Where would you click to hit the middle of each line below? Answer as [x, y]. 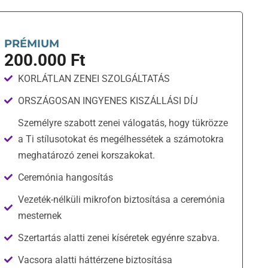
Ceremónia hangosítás [65, 177]
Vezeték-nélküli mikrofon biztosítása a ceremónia [121, 199]
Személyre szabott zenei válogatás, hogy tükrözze [123, 123]
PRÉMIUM [32, 43]
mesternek [39, 215]
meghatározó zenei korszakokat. [86, 155]
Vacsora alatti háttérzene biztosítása [95, 260]
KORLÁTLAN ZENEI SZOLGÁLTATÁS [94, 78]
